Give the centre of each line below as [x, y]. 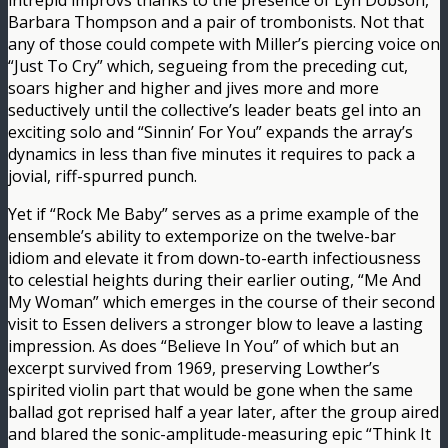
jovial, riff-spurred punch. [102, 176]
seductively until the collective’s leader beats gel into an [214, 110]
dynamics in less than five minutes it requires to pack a [211, 154]
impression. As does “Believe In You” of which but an [203, 346]
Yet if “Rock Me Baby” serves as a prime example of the [213, 214]
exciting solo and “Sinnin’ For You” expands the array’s [210, 132]
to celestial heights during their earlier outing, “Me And [214, 280]
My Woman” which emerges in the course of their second [221, 302]
